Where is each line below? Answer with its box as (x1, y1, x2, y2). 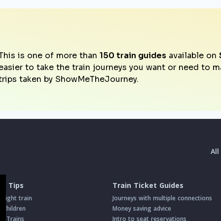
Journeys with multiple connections (112, 194, 212, 203)
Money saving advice (112, 204, 171, 213)
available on (166, 50, 219, 61)
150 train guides (100, 50, 166, 61)
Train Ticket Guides (112, 181, 184, 190)
